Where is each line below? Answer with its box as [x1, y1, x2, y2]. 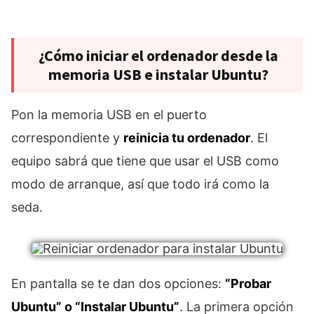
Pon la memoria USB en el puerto [11, 107, 207, 123]
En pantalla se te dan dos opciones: [11, 276, 225, 292]
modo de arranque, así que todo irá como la [11, 177, 269, 192]
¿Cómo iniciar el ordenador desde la [39, 46, 278, 66]
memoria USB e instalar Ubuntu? [48, 64, 268, 85]
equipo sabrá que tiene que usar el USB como [11, 153, 279, 169]
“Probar [225, 276, 271, 292]
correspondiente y [11, 130, 123, 146]
